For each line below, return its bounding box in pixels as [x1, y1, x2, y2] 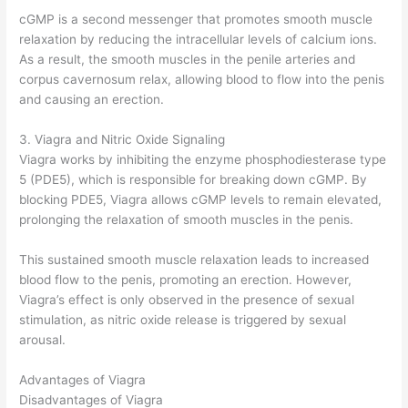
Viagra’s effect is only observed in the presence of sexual [19, 292, 355, 308]
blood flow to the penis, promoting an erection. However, [19, 272, 352, 288]
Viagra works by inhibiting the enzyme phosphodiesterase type [19, 152, 387, 168]
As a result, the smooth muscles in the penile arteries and [19, 52, 356, 67]
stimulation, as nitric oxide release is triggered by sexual [19, 312, 347, 328]
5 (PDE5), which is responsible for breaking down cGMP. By [19, 172, 368, 188]
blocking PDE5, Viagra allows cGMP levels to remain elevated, [19, 192, 382, 208]
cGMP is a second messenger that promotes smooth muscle [19, 12, 373, 27]
